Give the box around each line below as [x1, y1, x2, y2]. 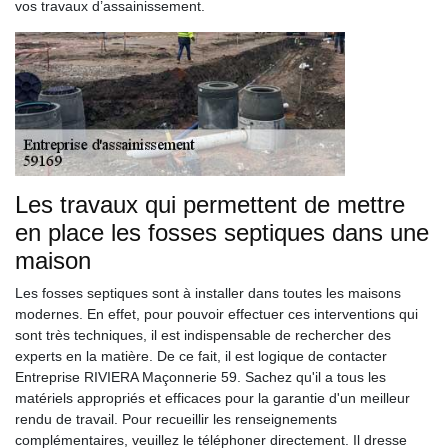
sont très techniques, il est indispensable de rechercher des [15, 327, 391, 343]
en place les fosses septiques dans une [15, 219, 429, 246]
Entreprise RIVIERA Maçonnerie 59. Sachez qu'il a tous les [15, 369, 386, 385]
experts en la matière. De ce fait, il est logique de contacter [15, 348, 387, 364]
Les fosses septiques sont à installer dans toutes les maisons [15, 285, 401, 301]
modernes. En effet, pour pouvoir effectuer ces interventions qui [15, 306, 418, 322]
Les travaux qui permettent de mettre [15, 191, 405, 218]
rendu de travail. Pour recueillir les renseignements [15, 411, 337, 427]
